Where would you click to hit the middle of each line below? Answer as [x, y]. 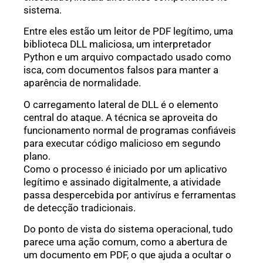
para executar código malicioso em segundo [122, 143]
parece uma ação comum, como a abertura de [125, 242]
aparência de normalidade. [82, 83]
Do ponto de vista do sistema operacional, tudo [128, 229]
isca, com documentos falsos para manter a [121, 70]
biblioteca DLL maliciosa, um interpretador [117, 44]
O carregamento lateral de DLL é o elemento [121, 104]
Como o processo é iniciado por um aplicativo [125, 169]
